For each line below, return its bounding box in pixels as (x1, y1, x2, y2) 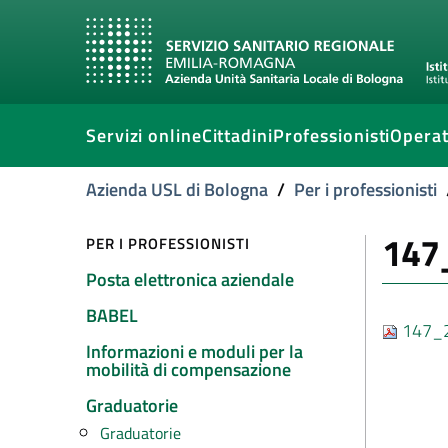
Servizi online (86, 122, 202, 149)
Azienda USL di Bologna (86, 176, 268, 203)
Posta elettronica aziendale (86, 266, 294, 293)
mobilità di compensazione (86, 356, 291, 383)
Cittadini (201, 122, 273, 149)
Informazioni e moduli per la (86, 338, 303, 365)
